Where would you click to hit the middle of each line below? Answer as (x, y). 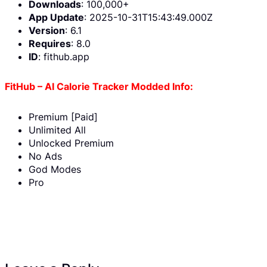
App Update (56, 17)
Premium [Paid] (63, 117)
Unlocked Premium (71, 143)
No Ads (45, 156)
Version (47, 30)
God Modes (55, 170)
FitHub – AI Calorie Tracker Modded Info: (99, 87)
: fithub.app (64, 56)
